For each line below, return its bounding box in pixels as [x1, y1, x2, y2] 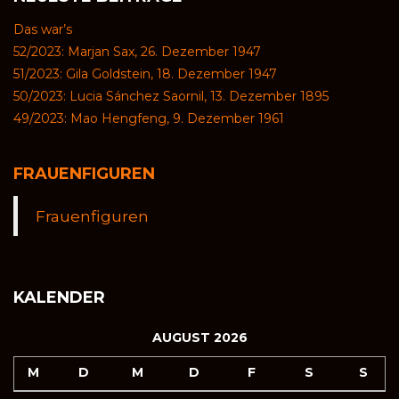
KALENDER [13, 288, 105, 308]
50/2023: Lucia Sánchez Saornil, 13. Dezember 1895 [13, 88, 329, 105]
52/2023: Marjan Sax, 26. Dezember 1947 [13, 44, 261, 61]
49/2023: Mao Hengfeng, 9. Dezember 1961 [13, 110, 284, 127]
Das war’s [13, 21, 72, 38]
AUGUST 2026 [151, 330, 248, 346]
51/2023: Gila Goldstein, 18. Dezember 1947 [13, 66, 277, 83]
